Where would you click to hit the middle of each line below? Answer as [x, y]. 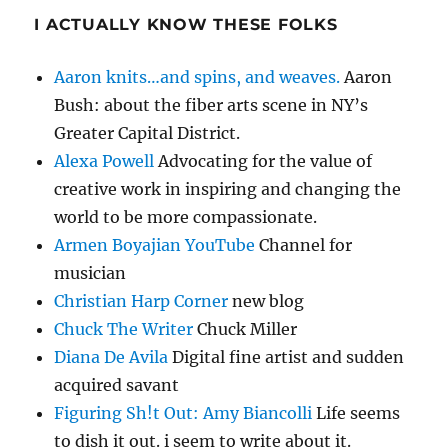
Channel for [304, 245]
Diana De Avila [111, 357]
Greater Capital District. [147, 133]
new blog [266, 301]
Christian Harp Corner [141, 301]
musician [90, 273]
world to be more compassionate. [186, 217]
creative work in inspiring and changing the [228, 189]
